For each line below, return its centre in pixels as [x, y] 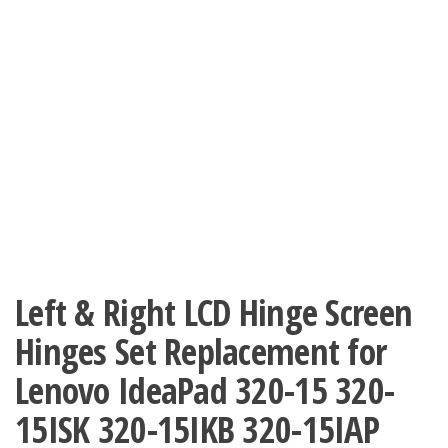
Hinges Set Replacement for [201, 351]
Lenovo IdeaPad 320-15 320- [205, 390]
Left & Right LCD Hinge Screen [214, 312]
